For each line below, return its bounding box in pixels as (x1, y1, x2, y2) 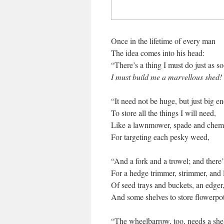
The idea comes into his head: (111, 47, 204, 58)
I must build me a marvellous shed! (111, 71, 222, 82)
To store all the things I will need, (111, 107, 216, 118)
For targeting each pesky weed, (111, 131, 209, 142)
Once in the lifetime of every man (111, 35, 215, 46)
